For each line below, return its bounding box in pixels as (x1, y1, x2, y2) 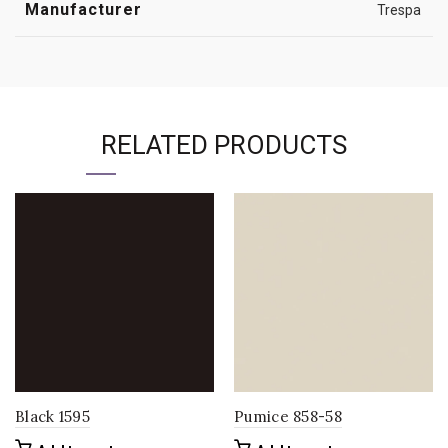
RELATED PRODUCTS (101, 130, 347, 160)
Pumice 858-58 (234, 407, 342, 426)
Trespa (377, 2, 421, 18)
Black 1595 (15, 407, 90, 426)
